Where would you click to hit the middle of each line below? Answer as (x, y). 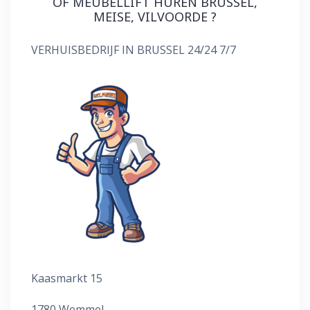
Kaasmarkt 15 (67, 278)
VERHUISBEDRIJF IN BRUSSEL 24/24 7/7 (134, 49)
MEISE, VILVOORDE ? (155, 16)
